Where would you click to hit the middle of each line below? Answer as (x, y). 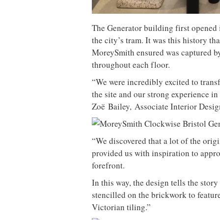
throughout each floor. (131, 64)
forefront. (108, 165)
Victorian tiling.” (121, 207)
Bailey (117, 106)
